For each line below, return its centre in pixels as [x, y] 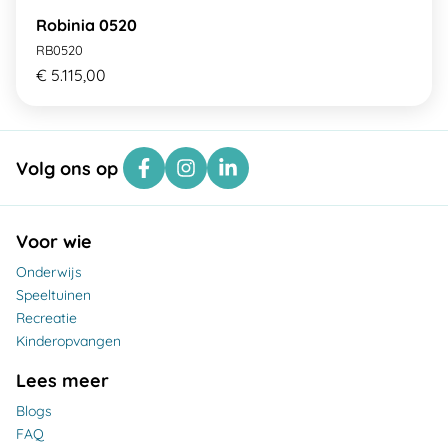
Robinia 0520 [86, 25]
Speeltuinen [53, 295]
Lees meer [62, 381]
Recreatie [46, 318]
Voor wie [54, 242]
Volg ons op [69, 168]
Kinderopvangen [68, 341]
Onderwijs [49, 272]
